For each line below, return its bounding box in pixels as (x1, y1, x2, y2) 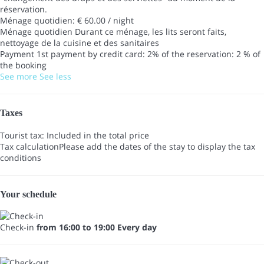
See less (39, 71, 71, 82)
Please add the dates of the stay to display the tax (59, 140, 255, 152)
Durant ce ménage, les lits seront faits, (75, 26, 226, 38)
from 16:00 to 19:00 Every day (37, 222, 157, 233)
